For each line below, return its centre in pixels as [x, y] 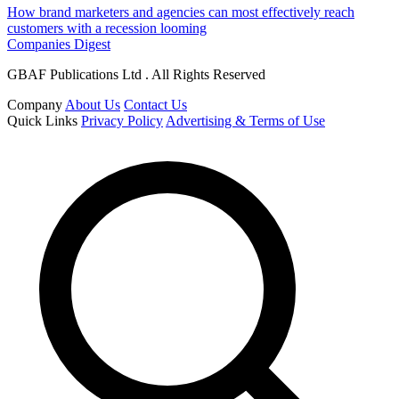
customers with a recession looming [107, 28]
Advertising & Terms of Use [245, 120]
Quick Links [42, 120]
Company [35, 104]
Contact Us [155, 104]
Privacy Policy [122, 120]
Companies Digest [59, 44]
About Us [93, 104]
